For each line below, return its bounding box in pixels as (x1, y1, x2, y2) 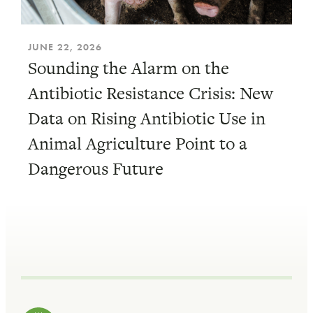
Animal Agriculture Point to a (28, 131, 247, 156)
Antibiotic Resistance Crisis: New (28, 81, 273, 105)
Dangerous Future (28, 156, 163, 181)
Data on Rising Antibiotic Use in (28, 106, 265, 131)
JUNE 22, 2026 (28, 41, 103, 53)
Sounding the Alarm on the (28, 56, 229, 80)
